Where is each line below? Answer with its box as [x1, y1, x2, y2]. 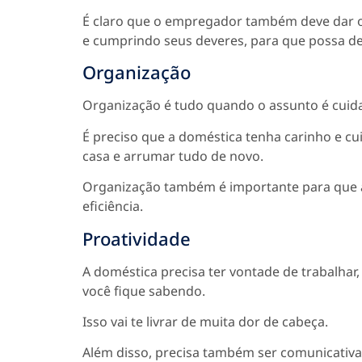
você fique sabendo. [82, 281, 205, 300]
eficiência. [82, 197, 143, 216]
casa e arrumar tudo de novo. [82, 146, 263, 165]
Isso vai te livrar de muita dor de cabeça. [82, 313, 328, 331]
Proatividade [82, 225, 191, 250]
